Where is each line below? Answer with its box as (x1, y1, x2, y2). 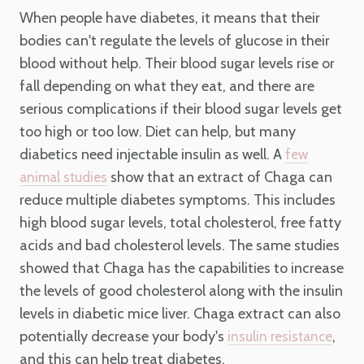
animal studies (19, 168, 107, 185)
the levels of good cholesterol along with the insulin (19, 281, 343, 300)
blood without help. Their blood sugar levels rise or (19, 54, 335, 72)
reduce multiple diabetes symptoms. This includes (19, 190, 336, 209)
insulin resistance (227, 327, 332, 344)
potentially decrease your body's (19, 327, 227, 345)
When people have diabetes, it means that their (19, 8, 320, 27)
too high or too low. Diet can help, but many (19, 122, 296, 141)
